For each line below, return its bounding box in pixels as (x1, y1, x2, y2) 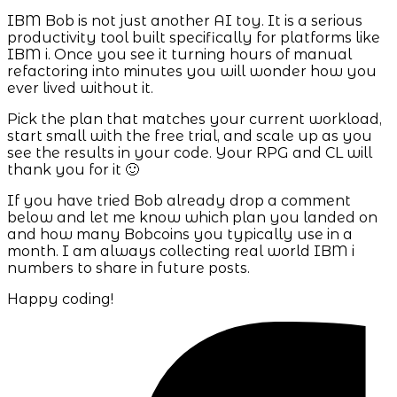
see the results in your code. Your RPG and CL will (7, 144, 372, 162)
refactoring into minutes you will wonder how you (7, 63, 377, 81)
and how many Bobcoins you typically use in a (7, 226, 353, 244)
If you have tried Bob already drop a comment (7, 192, 351, 210)
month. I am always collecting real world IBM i (7, 243, 354, 261)
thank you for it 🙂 (7, 161, 139, 179)
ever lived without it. (7, 80, 153, 97)
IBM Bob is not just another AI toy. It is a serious (7, 12, 362, 30)
